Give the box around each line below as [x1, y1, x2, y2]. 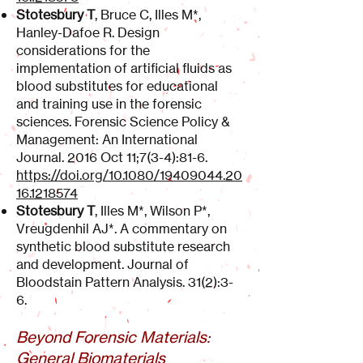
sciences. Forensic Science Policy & [16, 113, 230, 130]
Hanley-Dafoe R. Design [16, 24, 160, 41]
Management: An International [16, 131, 198, 147]
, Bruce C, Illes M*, [95, 6, 201, 23]
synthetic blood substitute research [16, 238, 230, 254]
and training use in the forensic [16, 96, 202, 112]
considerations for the [16, 42, 150, 58]
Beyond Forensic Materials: [16, 327, 210, 347]
